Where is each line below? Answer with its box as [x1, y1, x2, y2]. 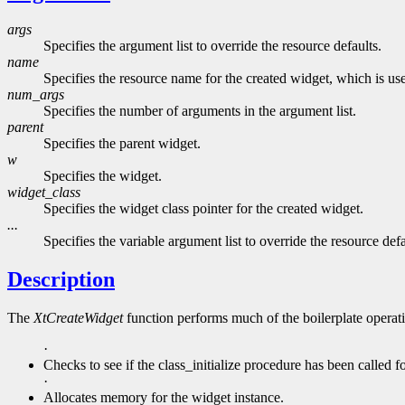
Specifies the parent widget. [43, 136, 201, 152]
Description [7, 268, 115, 292]
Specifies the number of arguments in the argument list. [43, 103, 356, 119]
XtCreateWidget [33, 310, 123, 326]
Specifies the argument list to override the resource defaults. [43, 38, 381, 54]
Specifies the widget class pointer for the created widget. [43, 201, 363, 217]
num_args [7, 87, 64, 103]
